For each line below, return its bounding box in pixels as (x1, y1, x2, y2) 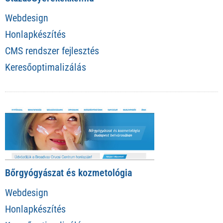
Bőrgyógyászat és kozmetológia (5, 167, 132, 179)
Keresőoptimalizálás (5, 61, 86, 73)
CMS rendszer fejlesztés (5, 44, 99, 57)
